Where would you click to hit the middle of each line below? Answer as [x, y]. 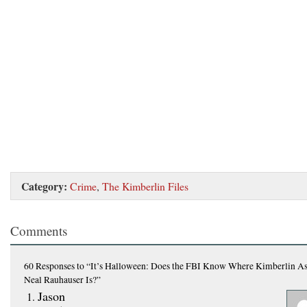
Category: [44, 186]
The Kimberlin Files [145, 186]
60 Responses [49, 266]
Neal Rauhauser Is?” [62, 279]
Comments [39, 230]
